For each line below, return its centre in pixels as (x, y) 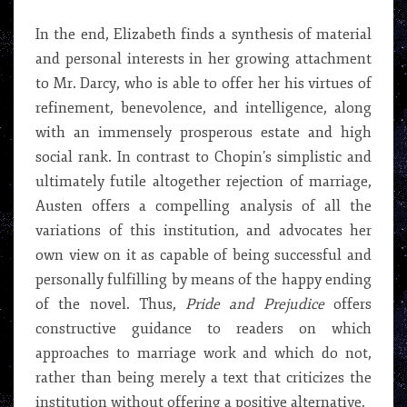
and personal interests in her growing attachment (203, 59)
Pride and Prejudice (255, 304)
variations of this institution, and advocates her (203, 231)
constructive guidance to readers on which (203, 329)
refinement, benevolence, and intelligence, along (203, 108)
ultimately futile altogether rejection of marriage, (203, 182)
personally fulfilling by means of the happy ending (203, 280)
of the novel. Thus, (111, 304)
